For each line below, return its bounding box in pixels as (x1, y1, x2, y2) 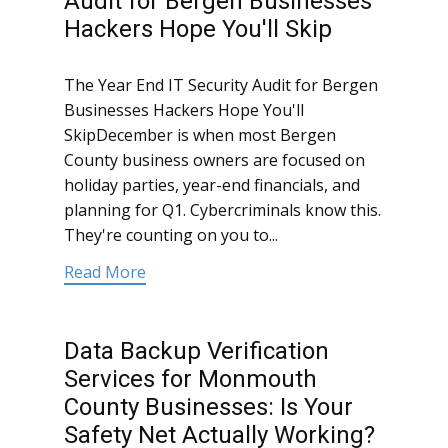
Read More (64, 261, 146, 284)
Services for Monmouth (64, 365, 317, 394)
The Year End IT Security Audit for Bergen (64, 74, 378, 97)
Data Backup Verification (64, 337, 329, 366)
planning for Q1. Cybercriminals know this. (64, 199, 381, 222)
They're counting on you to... (64, 224, 278, 247)
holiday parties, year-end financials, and (64, 174, 360, 197)
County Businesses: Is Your (64, 393, 353, 422)
